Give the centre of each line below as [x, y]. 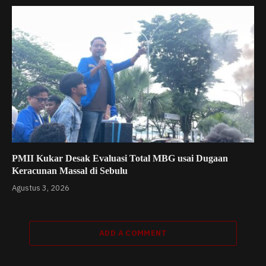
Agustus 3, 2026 [41, 188]
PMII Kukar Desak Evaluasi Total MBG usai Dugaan [120, 158]
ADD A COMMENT [133, 233]
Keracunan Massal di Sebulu [70, 170]
